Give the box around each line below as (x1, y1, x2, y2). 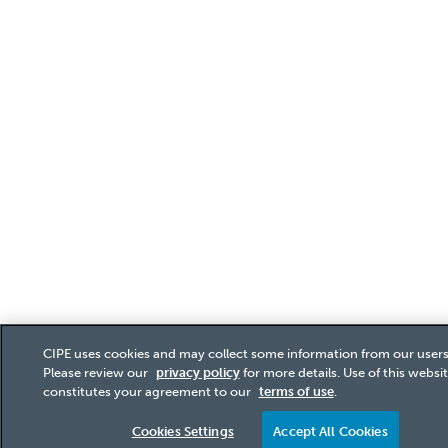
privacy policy (155, 365, 240, 380)
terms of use (258, 384, 334, 399)
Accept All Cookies (273, 424, 388, 439)
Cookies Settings (131, 424, 234, 439)
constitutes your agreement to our (42, 384, 254, 399)
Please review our (42, 365, 151, 380)
